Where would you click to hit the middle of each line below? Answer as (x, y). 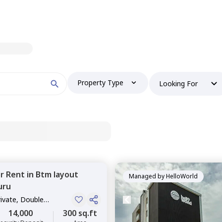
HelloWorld (182, 176)
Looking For (179, 83)
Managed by (147, 176)
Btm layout (57, 174)
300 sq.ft (80, 213)
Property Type (101, 83)
